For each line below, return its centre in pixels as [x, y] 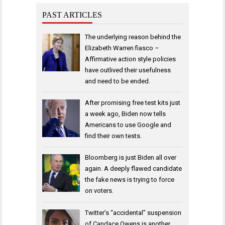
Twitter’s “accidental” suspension [133, 212]
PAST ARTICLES [72, 15]
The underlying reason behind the [133, 37]
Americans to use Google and [128, 125]
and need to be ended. [117, 81]
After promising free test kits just [132, 102]
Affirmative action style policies [130, 59]
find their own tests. [113, 136]
